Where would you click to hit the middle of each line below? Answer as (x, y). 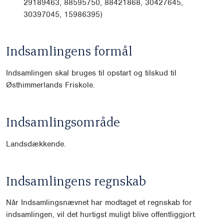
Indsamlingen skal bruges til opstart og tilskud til (91, 73)
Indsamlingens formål (69, 51)
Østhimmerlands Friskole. (50, 85)
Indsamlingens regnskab (76, 180)
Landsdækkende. (36, 144)
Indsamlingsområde (63, 122)
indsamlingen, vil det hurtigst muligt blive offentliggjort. (101, 215)
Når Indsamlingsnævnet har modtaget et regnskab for (99, 203)
